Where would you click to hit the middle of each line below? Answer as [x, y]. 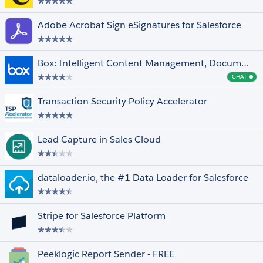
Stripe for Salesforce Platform [102, 216]
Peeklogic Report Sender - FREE [106, 254]
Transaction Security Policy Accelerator [122, 101]
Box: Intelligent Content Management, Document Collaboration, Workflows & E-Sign [245, 63]
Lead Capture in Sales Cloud [99, 139]
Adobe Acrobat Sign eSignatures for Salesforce [139, 25]
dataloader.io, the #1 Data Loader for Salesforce [143, 178]
